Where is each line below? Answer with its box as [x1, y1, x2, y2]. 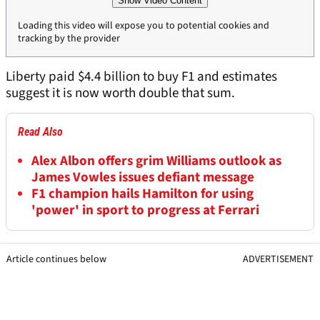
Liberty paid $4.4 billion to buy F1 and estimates [6, 67, 277, 87]
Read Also [18, 125, 63, 139]
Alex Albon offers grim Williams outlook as [31, 151, 281, 171]
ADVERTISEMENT [243, 252, 314, 267]
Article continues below [6, 252, 106, 267]
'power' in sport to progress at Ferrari [31, 201, 259, 221]
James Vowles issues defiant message [31, 168, 254, 188]
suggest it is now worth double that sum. [6, 84, 235, 104]
